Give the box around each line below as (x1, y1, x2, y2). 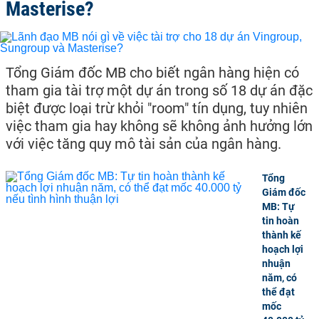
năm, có (262, 272, 297, 283)
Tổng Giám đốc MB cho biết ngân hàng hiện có (6, 64, 299, 81)
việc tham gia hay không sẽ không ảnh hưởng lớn (6, 117, 313, 135)
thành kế (262, 229, 301, 241)
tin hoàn (262, 215, 299, 226)
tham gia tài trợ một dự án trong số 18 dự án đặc (6, 82, 313, 99)
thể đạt (262, 286, 295, 298)
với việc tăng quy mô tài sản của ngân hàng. (6, 135, 281, 152)
